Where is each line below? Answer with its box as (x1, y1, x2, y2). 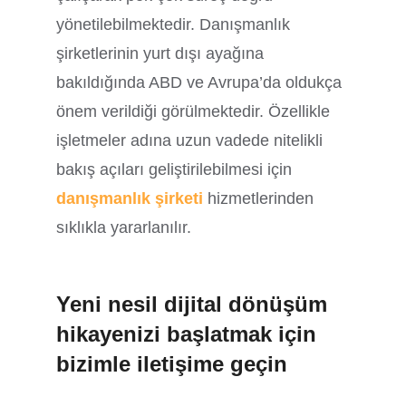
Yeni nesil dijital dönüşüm (56, 291, 328, 316)
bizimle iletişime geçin (56, 351, 288, 376)
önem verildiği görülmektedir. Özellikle (56, 101, 331, 121)
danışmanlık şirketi (56, 188, 208, 208)
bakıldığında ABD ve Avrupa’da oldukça (56, 72, 343, 92)
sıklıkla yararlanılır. (56, 217, 192, 237)
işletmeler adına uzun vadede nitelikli (56, 130, 324, 150)
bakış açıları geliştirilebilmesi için (56, 159, 293, 179)
